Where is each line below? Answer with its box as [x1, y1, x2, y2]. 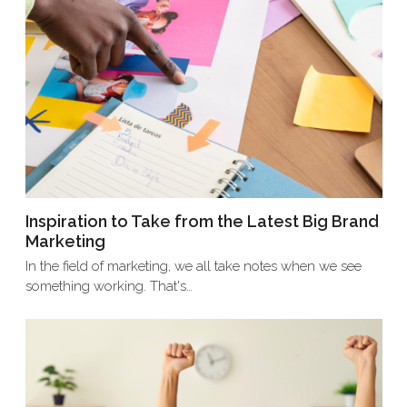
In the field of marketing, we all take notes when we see [25, 257, 362, 274]
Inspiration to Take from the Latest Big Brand [25, 211, 379, 231]
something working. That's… [25, 277, 193, 294]
